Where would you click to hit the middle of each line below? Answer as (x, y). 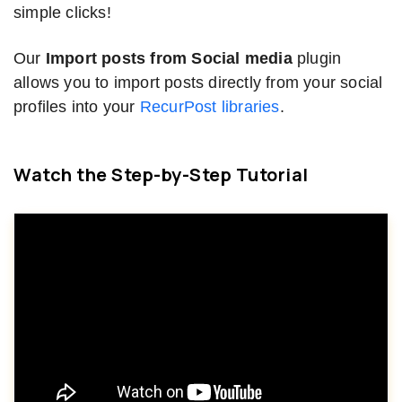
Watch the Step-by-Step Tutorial (161, 174)
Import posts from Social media (169, 58)
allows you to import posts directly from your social (198, 82)
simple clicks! (62, 12)
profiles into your (77, 106)
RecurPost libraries (210, 106)
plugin (317, 58)
